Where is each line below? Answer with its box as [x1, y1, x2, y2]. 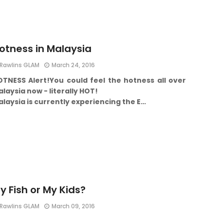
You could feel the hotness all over [50, 75, 186, 85]
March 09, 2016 [52, 202, 95, 210]
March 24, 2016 [52, 61, 95, 69]
